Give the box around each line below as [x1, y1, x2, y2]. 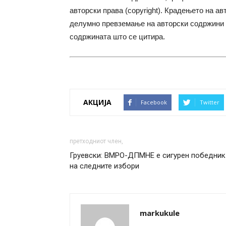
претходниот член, [70, 137, 123, 145]
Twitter [200, 98, 219, 106]
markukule [140, 207, 180, 218]
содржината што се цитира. [70, 32, 165, 41]
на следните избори [70, 161, 139, 171]
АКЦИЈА [83, 97, 111, 107]
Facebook [141, 98, 167, 106]
